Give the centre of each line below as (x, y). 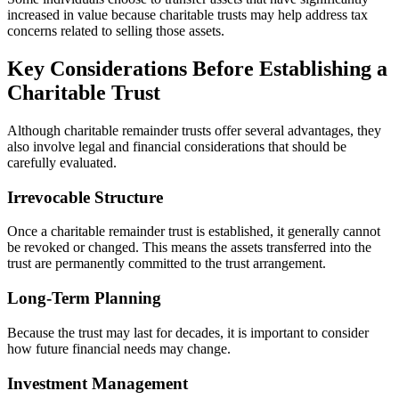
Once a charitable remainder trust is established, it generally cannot (194, 232)
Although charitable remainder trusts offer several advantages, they (194, 130)
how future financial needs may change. (119, 348)
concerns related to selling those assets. (116, 31)
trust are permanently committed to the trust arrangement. (167, 264)
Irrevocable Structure (85, 197)
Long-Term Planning (84, 298)
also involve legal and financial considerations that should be (177, 147)
